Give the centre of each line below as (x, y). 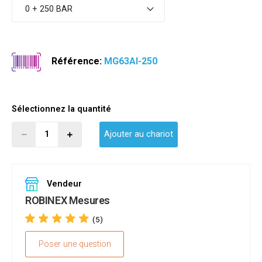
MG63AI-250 (131, 61)
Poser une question (75, 244)
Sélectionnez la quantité (61, 109)
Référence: (77, 61)
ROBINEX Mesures (68, 201)
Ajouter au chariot (139, 135)
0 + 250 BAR (49, 9)
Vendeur (63, 184)
